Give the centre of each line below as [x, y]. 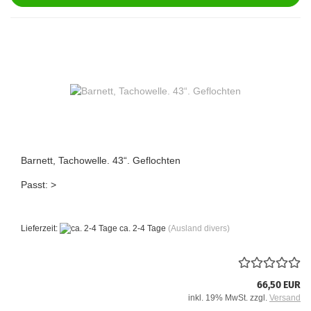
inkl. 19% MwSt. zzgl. [229, 298]
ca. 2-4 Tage [142, 228]
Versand [285, 298]
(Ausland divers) [199, 228]
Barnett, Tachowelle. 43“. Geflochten [101, 160]
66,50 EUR [279, 285]
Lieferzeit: [40, 228]
